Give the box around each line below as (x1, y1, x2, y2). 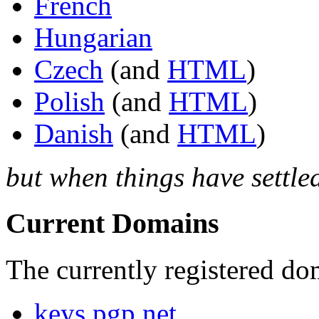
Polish (34, 86, 105, 117)
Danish (34, 118, 113, 150)
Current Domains (6, 206, 219, 239)
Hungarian (34, 22, 152, 53)
